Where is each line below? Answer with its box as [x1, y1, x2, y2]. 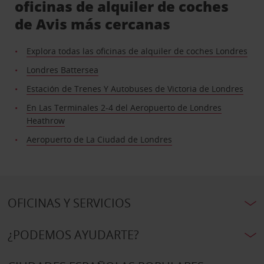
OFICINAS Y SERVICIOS [7, 194, 131, 211]
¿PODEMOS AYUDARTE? [7, 226, 139, 243]
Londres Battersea [27, 64, 99, 75]
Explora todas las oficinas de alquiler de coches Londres [27, 45, 248, 57]
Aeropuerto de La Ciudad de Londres [27, 133, 173, 145]
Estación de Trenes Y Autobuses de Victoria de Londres [27, 82, 244, 94]
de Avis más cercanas [15, 14, 171, 34]
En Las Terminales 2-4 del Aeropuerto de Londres [27, 101, 222, 113]
